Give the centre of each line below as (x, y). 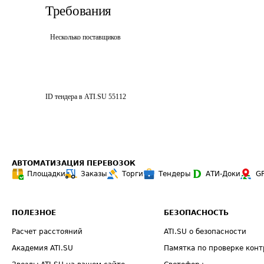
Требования (78, 11)
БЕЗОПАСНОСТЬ (197, 213)
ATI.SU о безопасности (205, 232)
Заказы (94, 174)
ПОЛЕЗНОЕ (34, 213)
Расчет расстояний (47, 232)
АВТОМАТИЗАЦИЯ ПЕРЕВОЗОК (74, 163)
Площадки (46, 174)
